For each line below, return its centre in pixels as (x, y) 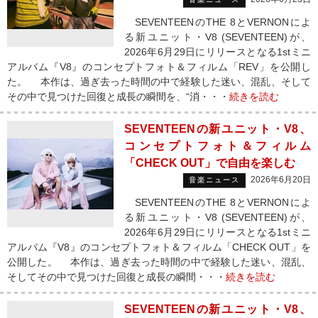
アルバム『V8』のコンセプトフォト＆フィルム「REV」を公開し (159, 67)
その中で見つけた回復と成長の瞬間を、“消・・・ (118, 97)
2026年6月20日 (281, 180)
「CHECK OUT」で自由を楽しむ (210, 163)
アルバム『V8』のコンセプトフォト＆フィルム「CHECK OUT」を (159, 247)
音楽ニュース (214, 180)
